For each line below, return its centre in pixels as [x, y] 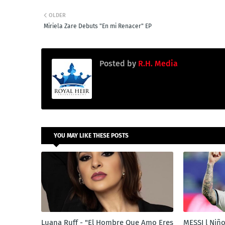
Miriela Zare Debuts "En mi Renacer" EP [98, 26]
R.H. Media [157, 63]
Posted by [118, 63]
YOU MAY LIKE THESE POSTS [91, 135]
